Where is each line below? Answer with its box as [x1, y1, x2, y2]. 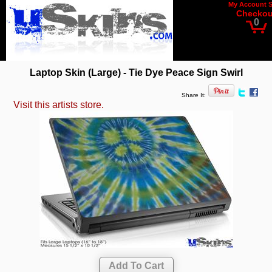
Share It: [181, 92, 206, 99]
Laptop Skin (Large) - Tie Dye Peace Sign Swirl [29, 67, 243, 78]
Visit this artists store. [13, 100, 104, 110]
